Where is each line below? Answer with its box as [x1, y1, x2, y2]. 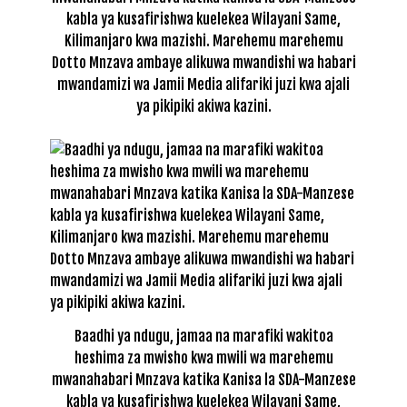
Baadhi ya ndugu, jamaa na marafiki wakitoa [74, 327, 333, 346]
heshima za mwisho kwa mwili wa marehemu [74, 349, 333, 368]
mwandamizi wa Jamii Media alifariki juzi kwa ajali [57, 75, 350, 94]
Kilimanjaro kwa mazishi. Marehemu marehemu [64, 32, 343, 51]
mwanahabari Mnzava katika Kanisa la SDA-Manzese [51, 371, 356, 390]
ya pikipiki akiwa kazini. [135, 97, 272, 116]
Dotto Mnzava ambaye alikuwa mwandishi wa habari [51, 54, 356, 73]
